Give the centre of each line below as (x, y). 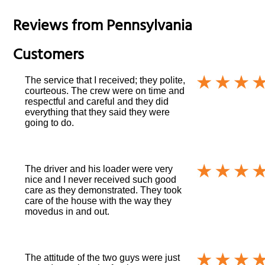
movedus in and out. (67, 211)
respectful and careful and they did (97, 101)
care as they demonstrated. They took (104, 190)
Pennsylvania (150, 28)
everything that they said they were (98, 112)
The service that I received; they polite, (105, 80)
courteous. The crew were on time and (105, 91)
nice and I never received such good (101, 179)
